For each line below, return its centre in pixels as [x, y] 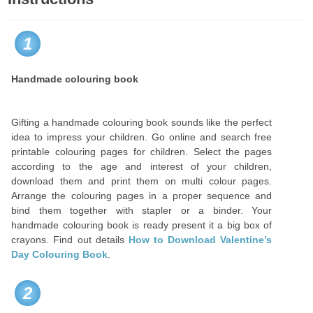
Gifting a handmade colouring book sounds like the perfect [142, 122]
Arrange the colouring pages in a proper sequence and [142, 196]
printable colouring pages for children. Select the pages [142, 152]
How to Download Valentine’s [200, 240]
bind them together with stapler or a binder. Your [142, 210]
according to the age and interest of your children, [142, 166]
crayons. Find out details [70, 240]
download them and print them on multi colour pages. [142, 181]
